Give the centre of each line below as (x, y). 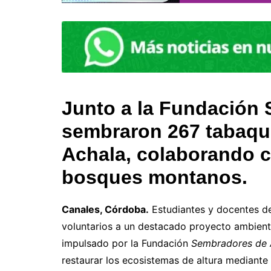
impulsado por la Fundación (126, 243)
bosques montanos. (155, 177)
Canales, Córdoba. (105, 209)
